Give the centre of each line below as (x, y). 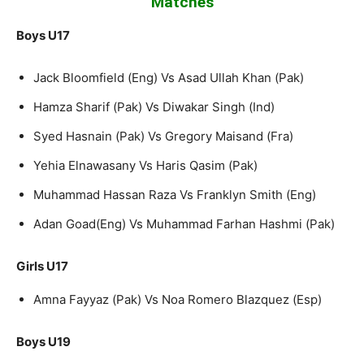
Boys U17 (43, 35)
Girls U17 (42, 266)
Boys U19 (43, 341)
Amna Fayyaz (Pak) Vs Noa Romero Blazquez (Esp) (178, 299)
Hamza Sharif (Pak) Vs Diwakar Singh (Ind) (154, 106)
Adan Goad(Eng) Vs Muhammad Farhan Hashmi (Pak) (184, 223)
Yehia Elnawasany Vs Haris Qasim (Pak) (145, 165)
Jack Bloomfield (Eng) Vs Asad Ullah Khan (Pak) (169, 77)
